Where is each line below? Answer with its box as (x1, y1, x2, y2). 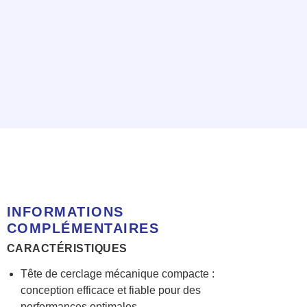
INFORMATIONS (6, 204, 124, 220)
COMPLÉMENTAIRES (6, 221, 160, 236)
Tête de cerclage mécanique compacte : (20, 268, 214, 280)
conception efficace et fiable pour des (20, 284, 201, 297)
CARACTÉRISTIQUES (6, 243, 127, 255)
